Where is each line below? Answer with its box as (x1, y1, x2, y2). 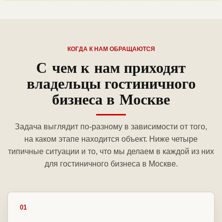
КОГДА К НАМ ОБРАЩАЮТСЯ (67, 46, 155, 53)
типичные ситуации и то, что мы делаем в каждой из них (8, 147, 214, 156)
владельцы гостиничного (26, 72, 196, 94)
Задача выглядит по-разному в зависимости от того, (15, 122, 207, 131)
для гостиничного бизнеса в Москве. (44, 160, 178, 168)
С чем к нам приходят (36, 56, 186, 78)
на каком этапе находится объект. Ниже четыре (24, 135, 198, 144)
